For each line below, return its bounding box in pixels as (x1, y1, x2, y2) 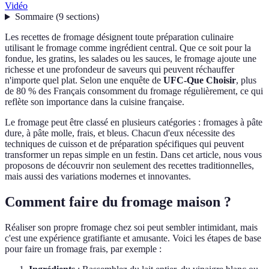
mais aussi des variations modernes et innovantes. (5, 171, 191, 182)
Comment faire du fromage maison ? (5, 194, 231, 210)
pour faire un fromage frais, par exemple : (5, 244, 162, 255)
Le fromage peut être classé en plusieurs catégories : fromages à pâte (5, 117, 262, 128)
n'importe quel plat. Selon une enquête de (5, 75, 163, 86)
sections (65, 11, 96, 22)
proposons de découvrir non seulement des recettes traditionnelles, (5, 160, 254, 171)
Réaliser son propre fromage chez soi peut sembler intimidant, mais (5, 222, 258, 233)
